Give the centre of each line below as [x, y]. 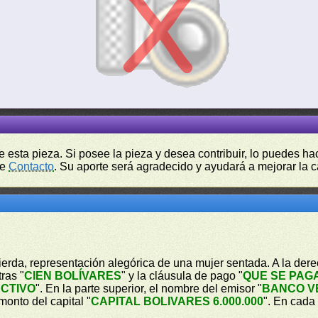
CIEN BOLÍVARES [73, 276]
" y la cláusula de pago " [182, 276]
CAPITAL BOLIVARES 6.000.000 [177, 301]
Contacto [32, 166]
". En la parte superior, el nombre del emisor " [149, 289]
